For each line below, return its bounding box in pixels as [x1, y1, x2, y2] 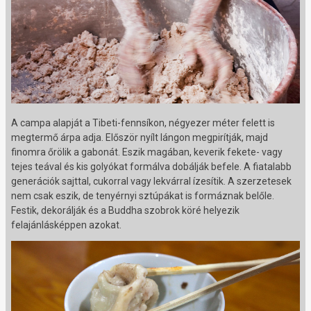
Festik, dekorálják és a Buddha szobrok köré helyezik [11, 205, 239, 217]
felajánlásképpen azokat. [11, 219, 121, 231]
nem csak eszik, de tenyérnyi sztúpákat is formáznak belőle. [11, 190, 274, 202]
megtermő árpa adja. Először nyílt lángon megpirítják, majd [11, 132, 268, 144]
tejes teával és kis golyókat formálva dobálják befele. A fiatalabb [11, 161, 292, 173]
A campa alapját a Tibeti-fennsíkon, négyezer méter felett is [11, 117, 275, 129]
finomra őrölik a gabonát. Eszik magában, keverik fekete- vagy [11, 146, 283, 158]
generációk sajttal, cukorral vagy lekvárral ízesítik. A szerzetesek [11, 176, 292, 187]
